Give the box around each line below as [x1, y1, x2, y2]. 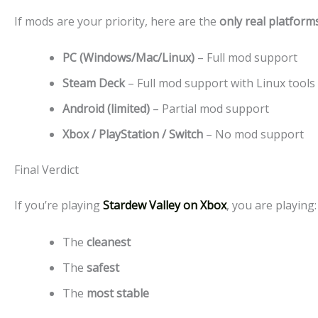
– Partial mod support [150, 101, 269, 117]
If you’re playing [14, 197, 103, 214]
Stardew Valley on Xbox [103, 197, 226, 214]
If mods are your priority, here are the [14, 13, 219, 29]
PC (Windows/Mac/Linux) [62, 50, 194, 66]
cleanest [87, 234, 131, 250]
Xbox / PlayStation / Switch [62, 126, 203, 143]
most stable [87, 285, 149, 301]
